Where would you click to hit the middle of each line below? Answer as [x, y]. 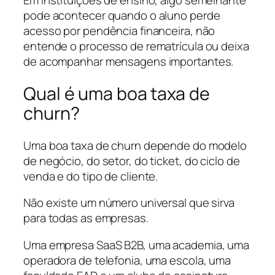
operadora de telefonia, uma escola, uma [127, 260]
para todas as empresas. [86, 218]
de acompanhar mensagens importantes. [129, 62]
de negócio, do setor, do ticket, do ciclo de [132, 161]
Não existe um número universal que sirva [129, 203]
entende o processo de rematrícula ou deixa [136, 46]
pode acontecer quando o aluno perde [122, 16]
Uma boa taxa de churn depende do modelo [135, 145]
